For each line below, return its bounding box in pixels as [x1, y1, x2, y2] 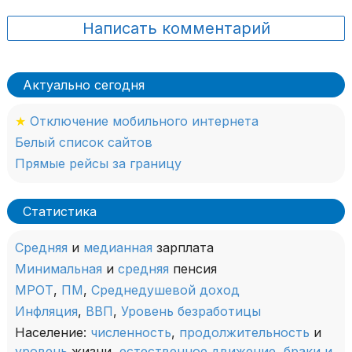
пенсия [169, 261, 217, 277]
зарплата [152, 240, 214, 256]
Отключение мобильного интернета [30, 113, 258, 130]
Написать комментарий [82, 19, 270, 38]
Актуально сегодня [23, 77, 145, 93]
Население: [15, 324, 90, 341]
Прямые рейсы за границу [15, 156, 181, 172]
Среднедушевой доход [91, 282, 240, 299]
